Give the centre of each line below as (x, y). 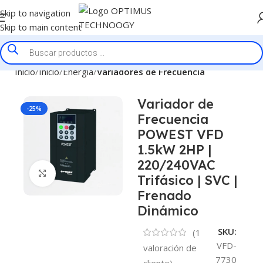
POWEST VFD (180, 134)
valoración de (170, 247)
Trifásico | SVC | (187, 180)
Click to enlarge (87, 173)
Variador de (175, 104)
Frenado (164, 195)
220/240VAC (176, 165)
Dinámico (168, 211)
